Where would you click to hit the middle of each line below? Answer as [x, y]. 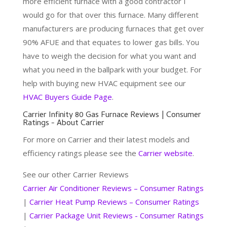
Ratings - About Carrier [63, 124]
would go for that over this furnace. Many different [110, 15]
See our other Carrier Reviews [75, 175]
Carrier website [165, 153]
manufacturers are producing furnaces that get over [113, 29]
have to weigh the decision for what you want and [109, 56]
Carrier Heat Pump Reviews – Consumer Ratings [114, 202]
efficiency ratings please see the [80, 153]
